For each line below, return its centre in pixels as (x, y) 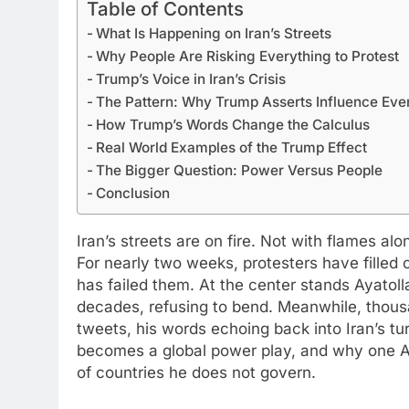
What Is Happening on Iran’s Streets (214, 33)
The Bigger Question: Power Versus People (240, 170)
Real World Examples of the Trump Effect (232, 147)
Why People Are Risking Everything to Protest (248, 56)
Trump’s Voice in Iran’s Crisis (191, 79)
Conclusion (133, 193)
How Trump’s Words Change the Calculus (233, 125)
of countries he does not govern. (196, 372)
